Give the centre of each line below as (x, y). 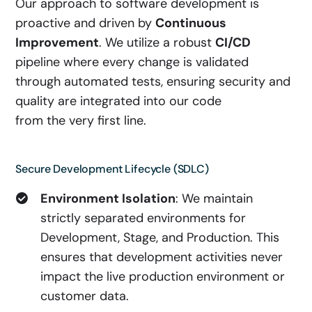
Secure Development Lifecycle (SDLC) (112, 169)
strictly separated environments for (143, 218)
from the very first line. (81, 120)
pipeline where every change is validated (132, 62)
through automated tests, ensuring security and (153, 81)
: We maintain (214, 198)
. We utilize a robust (157, 42)
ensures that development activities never (162, 257)
